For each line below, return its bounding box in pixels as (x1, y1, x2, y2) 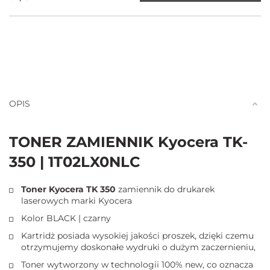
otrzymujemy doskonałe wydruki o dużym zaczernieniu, (21, 242, 256, 253)
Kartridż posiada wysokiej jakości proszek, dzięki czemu (21, 230, 254, 242)
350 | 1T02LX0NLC (9, 153, 140, 171)
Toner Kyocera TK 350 (21, 184, 118, 195)
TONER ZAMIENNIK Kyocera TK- (9, 133, 248, 151)
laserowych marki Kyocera (21, 195, 132, 207)
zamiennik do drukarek (118, 184, 215, 195)
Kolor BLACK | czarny (21, 213, 111, 224)
